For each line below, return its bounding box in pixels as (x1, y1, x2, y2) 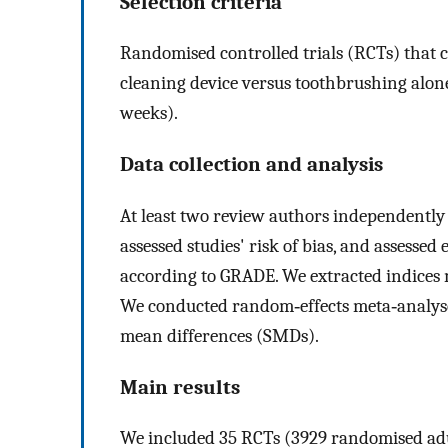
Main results (120, 374, 240, 399)
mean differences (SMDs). (120, 324, 319, 347)
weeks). (120, 102, 178, 125)
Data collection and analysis (120, 152, 383, 177)
